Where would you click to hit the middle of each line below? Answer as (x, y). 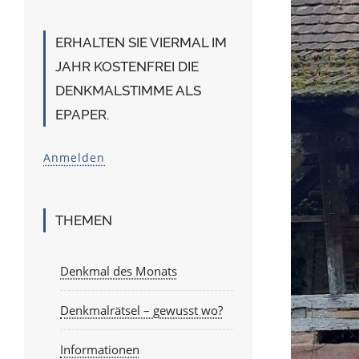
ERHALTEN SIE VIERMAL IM (141, 42)
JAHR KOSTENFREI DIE (127, 67)
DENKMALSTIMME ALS (128, 91)
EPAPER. (82, 115)
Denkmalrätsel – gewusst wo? (141, 310)
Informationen (100, 349)
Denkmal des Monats (119, 271)
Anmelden (74, 157)
